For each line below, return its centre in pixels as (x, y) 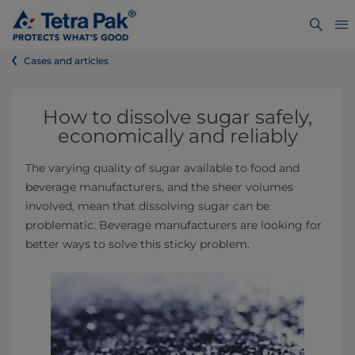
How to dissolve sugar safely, (177, 117)
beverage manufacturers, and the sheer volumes (159, 187)
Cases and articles (66, 61)
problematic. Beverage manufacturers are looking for (174, 225)
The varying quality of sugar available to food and (162, 168)
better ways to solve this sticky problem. (137, 244)
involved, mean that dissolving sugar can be (147, 206)
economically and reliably (177, 136)
